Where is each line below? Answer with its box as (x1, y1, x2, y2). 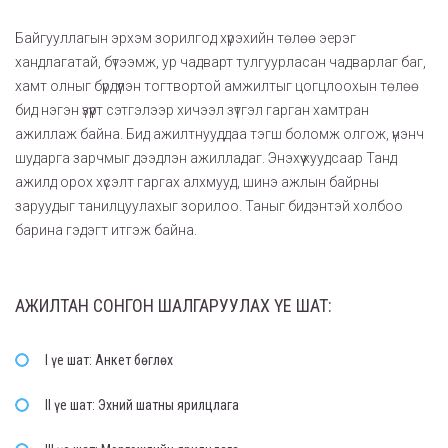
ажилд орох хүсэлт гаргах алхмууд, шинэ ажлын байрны (15, 173, 379, 190)
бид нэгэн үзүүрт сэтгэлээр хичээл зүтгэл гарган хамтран (15, 101, 369, 118)
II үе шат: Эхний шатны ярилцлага (45, 396, 239, 413)
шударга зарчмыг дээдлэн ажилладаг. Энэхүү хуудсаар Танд (15, 149, 397, 166)
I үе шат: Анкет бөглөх (45, 351, 173, 368)
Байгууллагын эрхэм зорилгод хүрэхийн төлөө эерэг (15, 29, 356, 46)
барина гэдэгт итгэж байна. (15, 221, 197, 238)
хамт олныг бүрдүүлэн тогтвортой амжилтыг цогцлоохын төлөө (15, 77, 419, 94)
